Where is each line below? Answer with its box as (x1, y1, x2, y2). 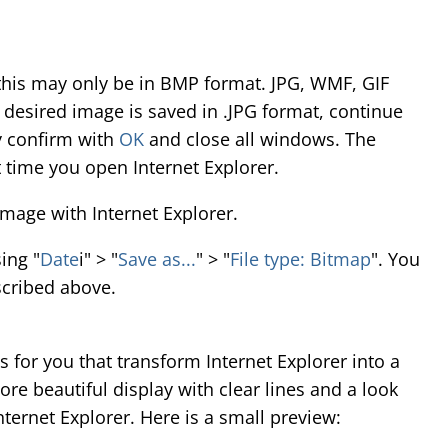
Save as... (118, 247, 196, 271)
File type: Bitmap (230, 247, 371, 271)
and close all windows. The (144, 127, 376, 151)
